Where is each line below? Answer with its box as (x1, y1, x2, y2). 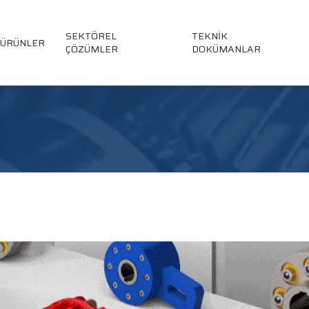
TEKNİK (191, 28, 228, 43)
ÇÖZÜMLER (66, 41, 118, 57)
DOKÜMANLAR (191, 41, 261, 57)
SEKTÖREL (66, 28, 117, 43)
